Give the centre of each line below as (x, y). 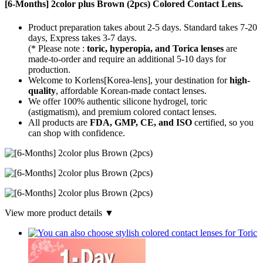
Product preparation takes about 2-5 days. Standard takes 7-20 (143, 27)
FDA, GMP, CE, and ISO (141, 122)
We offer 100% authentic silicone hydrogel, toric (118, 101)
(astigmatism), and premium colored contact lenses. (122, 112)
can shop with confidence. (77, 133)
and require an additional (129, 59)
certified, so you (223, 122)
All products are (59, 122)
